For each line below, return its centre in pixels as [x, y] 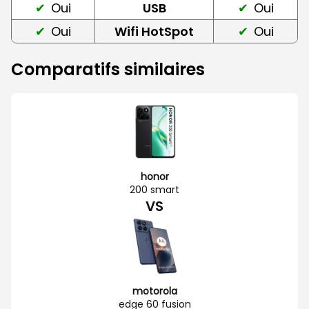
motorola [154, 291]
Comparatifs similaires [108, 69]
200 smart [154, 189]
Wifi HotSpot [154, 31]
